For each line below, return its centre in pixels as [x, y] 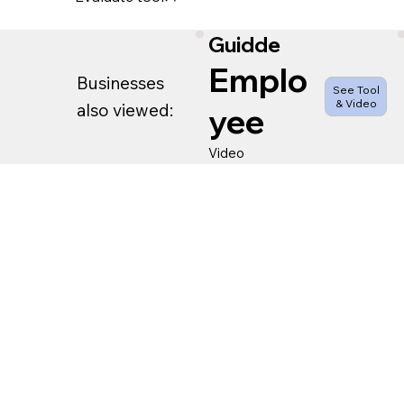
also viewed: [124, 110]
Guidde [245, 45]
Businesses [120, 83]
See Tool [356, 90]
